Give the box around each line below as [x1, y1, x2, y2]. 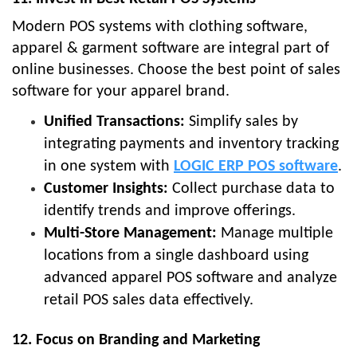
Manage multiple [217, 226, 333, 242]
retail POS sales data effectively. [44, 292, 253, 309]
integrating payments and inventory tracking [44, 136, 339, 153]
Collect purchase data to [168, 181, 335, 198]
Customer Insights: [44, 181, 168, 198]
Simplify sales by [185, 114, 298, 131]
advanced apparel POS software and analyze [44, 270, 337, 287]
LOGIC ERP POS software [174, 159, 338, 175]
